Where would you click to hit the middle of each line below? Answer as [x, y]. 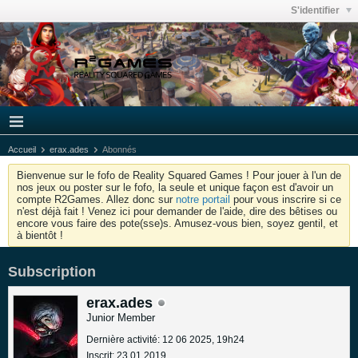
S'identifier [316, 10]
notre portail [203, 199]
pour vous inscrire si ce [286, 199]
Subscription [52, 272]
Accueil [22, 149]
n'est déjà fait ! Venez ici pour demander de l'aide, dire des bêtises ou [177, 211]
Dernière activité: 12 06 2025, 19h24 [165, 340]
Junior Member [121, 318]
